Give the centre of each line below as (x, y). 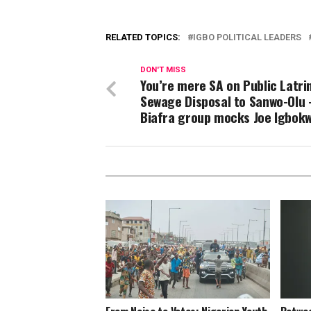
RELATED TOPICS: (143, 37)
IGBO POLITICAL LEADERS (247, 37)
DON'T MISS (163, 69)
